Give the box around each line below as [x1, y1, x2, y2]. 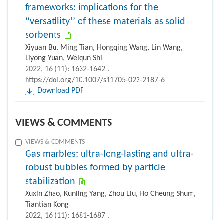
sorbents [25, 30, 61, 41]
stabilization [25, 177, 75, 187]
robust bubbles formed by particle [25, 163, 165, 173]
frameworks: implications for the [25, 3, 158, 13]
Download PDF [37, 87, 83, 95]
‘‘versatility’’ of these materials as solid [25, 17, 185, 27]
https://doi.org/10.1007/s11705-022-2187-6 [25, 76, 165, 84]
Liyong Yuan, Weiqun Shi [25, 55, 102, 63]
